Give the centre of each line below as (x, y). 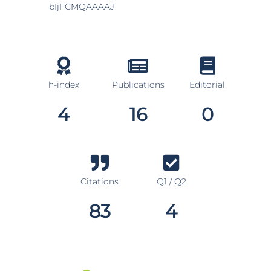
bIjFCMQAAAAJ (82, 7)
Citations (100, 181)
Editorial (207, 85)
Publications (138, 85)
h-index (64, 85)
